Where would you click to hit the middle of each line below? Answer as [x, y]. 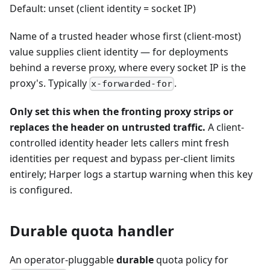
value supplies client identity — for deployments [119, 52]
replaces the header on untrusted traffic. [108, 127]
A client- [225, 127]
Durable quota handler [92, 230]
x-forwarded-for [132, 83]
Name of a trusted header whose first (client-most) [125, 36]
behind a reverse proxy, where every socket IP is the [128, 67]
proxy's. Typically [49, 83]
